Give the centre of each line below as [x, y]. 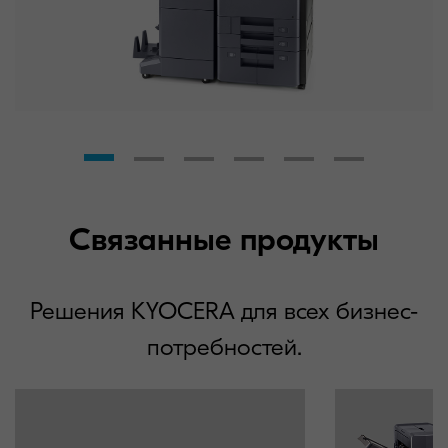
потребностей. [224, 347]
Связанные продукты [224, 240]
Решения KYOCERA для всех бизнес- [224, 311]
